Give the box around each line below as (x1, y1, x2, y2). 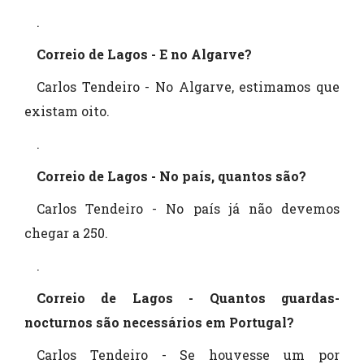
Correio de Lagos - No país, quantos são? (37, 167, 306, 184)
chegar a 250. (24, 224, 108, 241)
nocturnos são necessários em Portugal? (24, 314, 294, 331)
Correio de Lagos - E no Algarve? (37, 45, 252, 63)
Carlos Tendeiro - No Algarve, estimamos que (37, 78, 340, 95)
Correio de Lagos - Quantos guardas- (37, 289, 340, 306)
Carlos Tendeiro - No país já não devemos (37, 200, 340, 217)
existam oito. (24, 102, 110, 119)
